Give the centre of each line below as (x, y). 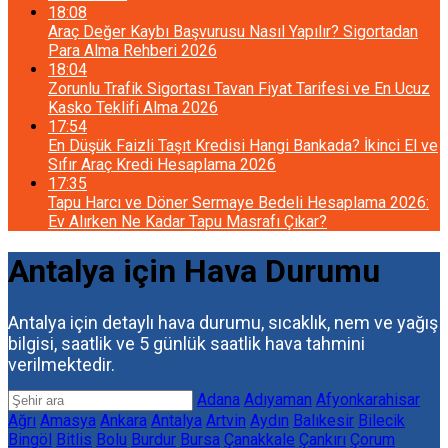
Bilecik (381, 420)
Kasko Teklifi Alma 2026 (133, 107)
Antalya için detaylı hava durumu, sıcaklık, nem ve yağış (223, 322)
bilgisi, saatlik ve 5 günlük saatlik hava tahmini (186, 343)
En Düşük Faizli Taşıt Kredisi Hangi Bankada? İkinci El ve (243, 145)
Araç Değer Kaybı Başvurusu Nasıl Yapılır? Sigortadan (233, 31)
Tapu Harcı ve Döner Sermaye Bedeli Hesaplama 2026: (238, 202)
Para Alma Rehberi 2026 (132, 50)
